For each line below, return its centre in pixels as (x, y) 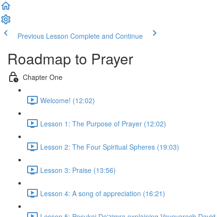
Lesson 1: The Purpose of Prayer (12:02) (103, 123)
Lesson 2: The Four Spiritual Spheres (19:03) (110, 147)
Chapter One (43, 77)
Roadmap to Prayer (70, 58)
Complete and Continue (107, 36)
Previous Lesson (43, 36)
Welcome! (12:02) (68, 100)
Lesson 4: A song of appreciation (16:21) (103, 193)
